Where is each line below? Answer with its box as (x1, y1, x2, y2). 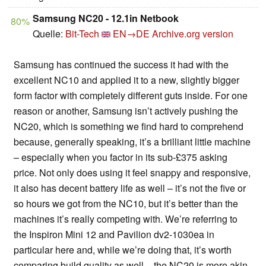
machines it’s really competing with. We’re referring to (14, 212, 237, 226)
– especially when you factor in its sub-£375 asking (14, 150, 227, 164)
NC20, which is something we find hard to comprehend (14, 119, 243, 134)
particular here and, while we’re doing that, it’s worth (14, 243, 232, 257)
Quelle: (33, 27, 65, 41)
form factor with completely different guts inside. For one (14, 88, 248, 103)
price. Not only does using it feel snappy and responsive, (14, 166, 251, 180)
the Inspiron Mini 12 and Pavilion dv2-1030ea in (14, 227, 214, 242)
